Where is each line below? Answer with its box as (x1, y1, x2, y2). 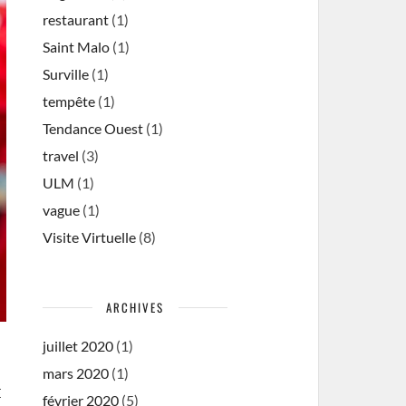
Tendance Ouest (43, 120, 144, 137)
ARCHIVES (106, 298, 165, 316)
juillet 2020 (43, 337, 114, 354)
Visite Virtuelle (43, 228, 137, 246)
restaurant (43, 11, 110, 28)
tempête (43, 92, 96, 110)
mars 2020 (43, 364, 110, 382)
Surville (43, 65, 90, 82)
